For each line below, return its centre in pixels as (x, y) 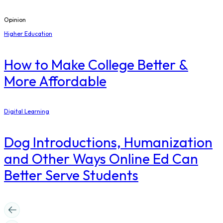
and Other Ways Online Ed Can (101, 159)
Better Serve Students (71, 175)
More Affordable (55, 81)
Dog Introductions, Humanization (108, 142)
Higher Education (28, 33)
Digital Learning (27, 111)
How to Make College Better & (96, 65)
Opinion (15, 19)
